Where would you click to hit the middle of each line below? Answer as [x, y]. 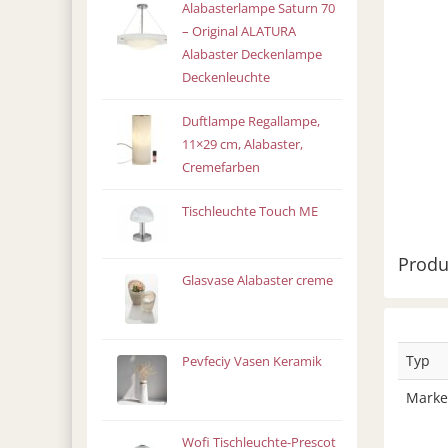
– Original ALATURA [238, 31]
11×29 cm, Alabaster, [242, 144]
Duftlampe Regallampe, [250, 121]
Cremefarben [220, 167]
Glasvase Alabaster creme [257, 280]
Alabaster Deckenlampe [251, 54]
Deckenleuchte [225, 77]
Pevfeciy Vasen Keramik [251, 361]
